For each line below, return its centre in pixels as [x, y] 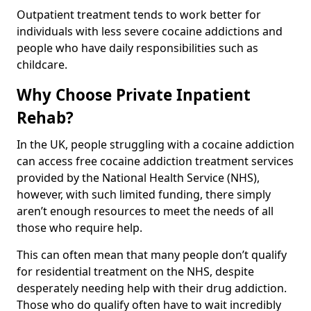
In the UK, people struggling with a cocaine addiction [155, 144]
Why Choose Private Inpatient [134, 94]
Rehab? [45, 117]
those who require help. [79, 227]
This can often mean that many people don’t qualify [152, 254]
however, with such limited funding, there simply [144, 194]
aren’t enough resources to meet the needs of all [145, 211]
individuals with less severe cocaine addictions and [150, 31]
